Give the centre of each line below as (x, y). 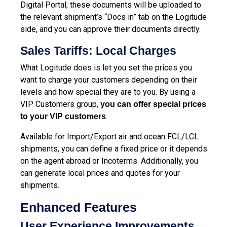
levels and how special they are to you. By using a (108, 92)
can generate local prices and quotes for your (100, 173)
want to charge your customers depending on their (109, 80)
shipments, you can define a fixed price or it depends (114, 148)
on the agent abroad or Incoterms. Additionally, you (109, 161)
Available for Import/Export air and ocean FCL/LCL (109, 136)
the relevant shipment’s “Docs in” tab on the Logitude (113, 17)
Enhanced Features (80, 207)
